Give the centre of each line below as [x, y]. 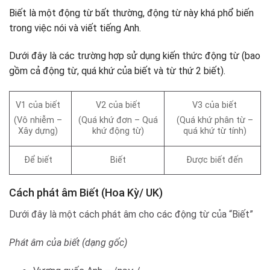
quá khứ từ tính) [215, 131]
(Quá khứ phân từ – [215, 121]
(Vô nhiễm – [38, 121]
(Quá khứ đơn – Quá [118, 121]
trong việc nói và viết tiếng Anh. [75, 28]
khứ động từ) [118, 131]
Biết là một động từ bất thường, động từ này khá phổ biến [131, 13]
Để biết [38, 160]
